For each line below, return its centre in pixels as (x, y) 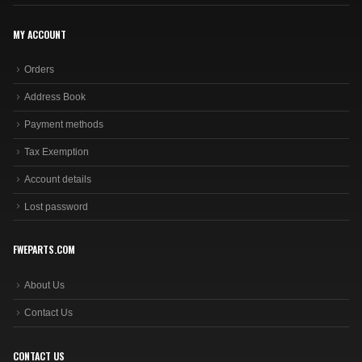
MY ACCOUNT (40, 34)
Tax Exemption (57, 152)
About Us (44, 286)
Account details (58, 179)
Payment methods (64, 125)
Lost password (56, 206)
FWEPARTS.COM (44, 250)
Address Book (55, 97)
